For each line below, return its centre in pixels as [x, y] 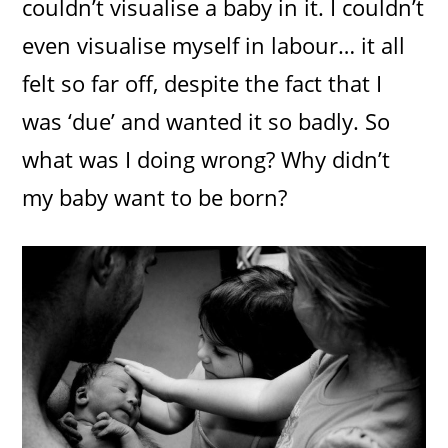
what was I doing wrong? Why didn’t [206, 158]
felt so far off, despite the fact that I [202, 82]
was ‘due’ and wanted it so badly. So [206, 120]
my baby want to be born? [155, 196]
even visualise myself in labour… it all [214, 44]
